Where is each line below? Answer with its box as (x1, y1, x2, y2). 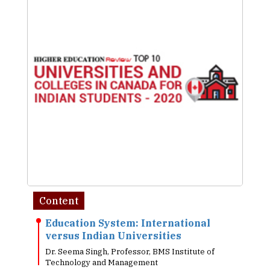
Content (39, 194, 78, 207)
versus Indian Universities (45, 229, 181, 242)
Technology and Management (45, 257, 158, 268)
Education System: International (45, 216, 210, 229)
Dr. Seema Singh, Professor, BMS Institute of (45, 246, 215, 257)
